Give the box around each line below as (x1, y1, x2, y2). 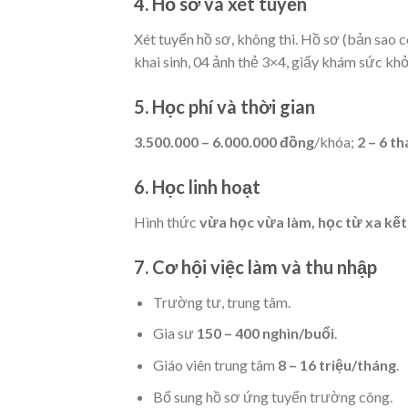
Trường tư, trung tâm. (152, 292, 291, 311)
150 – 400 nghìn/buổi (196, 324, 334, 342)
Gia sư (152, 324, 197, 342)
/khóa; (314, 133, 357, 151)
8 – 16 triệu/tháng (277, 355, 396, 373)
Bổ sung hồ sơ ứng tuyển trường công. (152, 387, 393, 405)
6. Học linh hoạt (134, 175, 260, 198)
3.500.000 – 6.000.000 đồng (134, 133, 314, 151)
